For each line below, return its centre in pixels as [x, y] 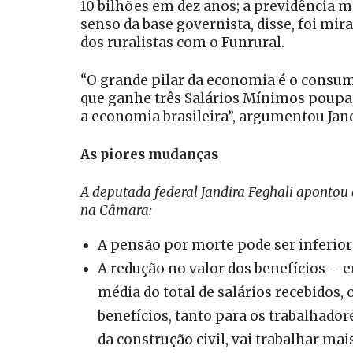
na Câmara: [116, 211]
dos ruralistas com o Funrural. [182, 43]
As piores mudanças [149, 155]
